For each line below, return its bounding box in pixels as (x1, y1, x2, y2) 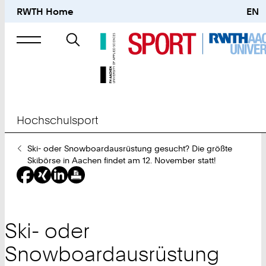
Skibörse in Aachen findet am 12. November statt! (27, 156, 216, 166)
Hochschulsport (17, 113, 99, 127)
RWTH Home (17, 5, 74, 18)
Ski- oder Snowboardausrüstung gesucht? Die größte (27, 144, 232, 154)
